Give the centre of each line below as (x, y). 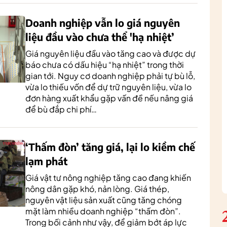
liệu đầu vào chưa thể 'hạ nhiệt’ (100, 37)
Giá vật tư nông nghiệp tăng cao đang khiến (108, 178)
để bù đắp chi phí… (61, 109)
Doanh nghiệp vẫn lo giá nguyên (103, 23)
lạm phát (46, 161)
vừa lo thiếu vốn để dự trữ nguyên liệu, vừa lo (108, 87)
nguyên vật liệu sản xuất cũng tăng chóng (104, 200)
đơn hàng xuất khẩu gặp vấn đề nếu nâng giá (109, 98)
